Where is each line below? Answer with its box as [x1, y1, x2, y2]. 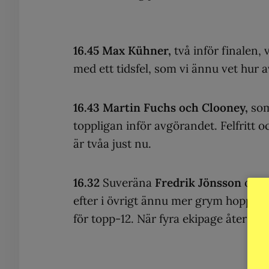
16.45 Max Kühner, [73, 43, 171, 58]
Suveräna [103, 175, 152, 190]
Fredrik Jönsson [152, 175, 244, 190]
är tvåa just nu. [73, 136, 151, 151]
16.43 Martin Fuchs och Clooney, [73, 100, 248, 115]
